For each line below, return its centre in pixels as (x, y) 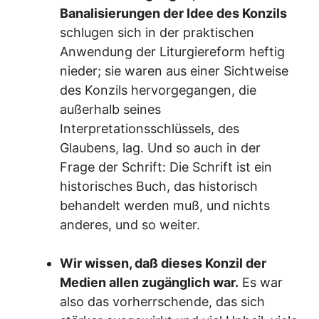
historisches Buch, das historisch (159, 186)
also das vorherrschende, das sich (162, 301)
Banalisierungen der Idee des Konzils (173, 13)
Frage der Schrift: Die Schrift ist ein (166, 167)
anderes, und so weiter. (130, 224)
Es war (261, 282)
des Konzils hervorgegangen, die (158, 90)
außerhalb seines (110, 109)
